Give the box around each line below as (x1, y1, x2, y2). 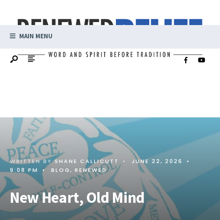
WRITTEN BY (10, 157, 55, 165)
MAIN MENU (18, 31, 53, 40)
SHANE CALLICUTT (55, 157, 119, 165)
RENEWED (75, 165, 107, 174)
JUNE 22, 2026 (132, 157, 183, 165)
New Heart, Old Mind (10, 187, 145, 207)
